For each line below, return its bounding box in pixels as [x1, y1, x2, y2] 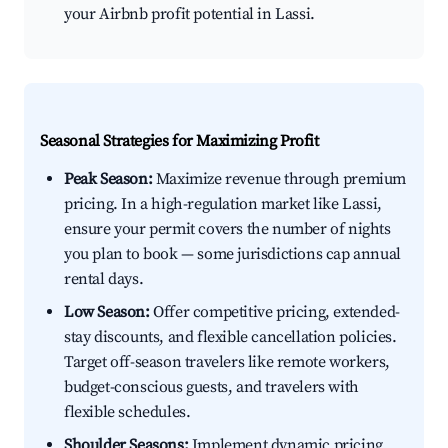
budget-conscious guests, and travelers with [64, 377, 359, 398]
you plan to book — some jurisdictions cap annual [64, 244, 401, 265]
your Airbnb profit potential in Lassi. [64, 4, 315, 25]
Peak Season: [64, 169, 153, 190]
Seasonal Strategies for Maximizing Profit [40, 131, 319, 152]
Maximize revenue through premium [152, 169, 407, 190]
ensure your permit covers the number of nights [64, 219, 391, 240]
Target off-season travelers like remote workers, [64, 352, 390, 373]
